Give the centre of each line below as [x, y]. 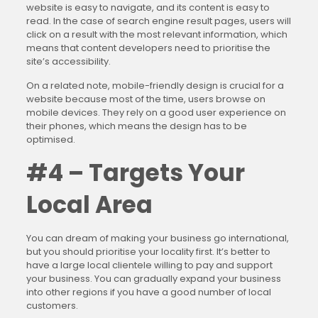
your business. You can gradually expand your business [153, 279]
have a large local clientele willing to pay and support [149, 265]
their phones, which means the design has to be [136, 126]
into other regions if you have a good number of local [148, 292]
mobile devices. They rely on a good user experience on [156, 113]
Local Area [89, 205]
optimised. [50, 139]
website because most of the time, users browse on [146, 99]
